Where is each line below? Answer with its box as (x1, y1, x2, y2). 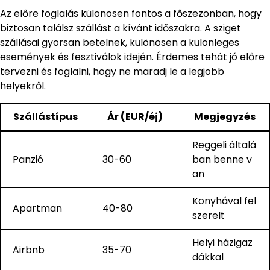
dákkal (192, 250, 224, 264)
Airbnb (13, 242, 45, 257)
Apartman (13, 201, 62, 215)
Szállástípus (13, 109, 78, 124)
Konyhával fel (192, 193, 256, 208)
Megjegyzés (194, 109, 256, 124)
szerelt (192, 208, 225, 222)
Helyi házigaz (192, 235, 253, 250)
